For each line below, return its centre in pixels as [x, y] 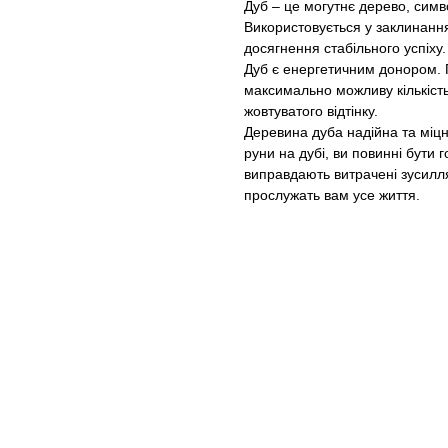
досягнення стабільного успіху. [345, 48]
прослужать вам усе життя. [332, 195]
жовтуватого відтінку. [311, 111]
